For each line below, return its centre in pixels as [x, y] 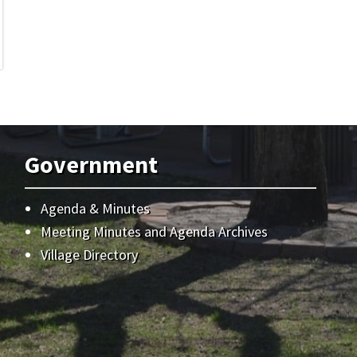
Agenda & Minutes [96, 208]
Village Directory [90, 255]
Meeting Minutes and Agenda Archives [155, 231]
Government [92, 164]
